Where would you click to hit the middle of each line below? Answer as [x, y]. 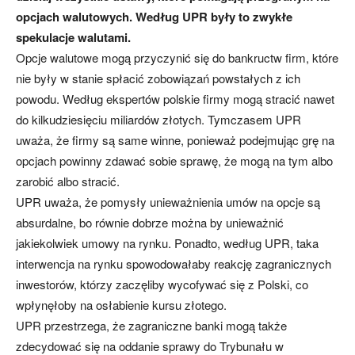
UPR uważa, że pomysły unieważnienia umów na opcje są [168, 202]
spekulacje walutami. [73, 37]
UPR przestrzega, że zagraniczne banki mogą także [151, 325]
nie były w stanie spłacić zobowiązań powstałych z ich [158, 78]
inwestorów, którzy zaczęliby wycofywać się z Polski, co [162, 284]
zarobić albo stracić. [68, 181]
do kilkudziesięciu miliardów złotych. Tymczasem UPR [158, 119]
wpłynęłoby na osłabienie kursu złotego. [121, 305]
